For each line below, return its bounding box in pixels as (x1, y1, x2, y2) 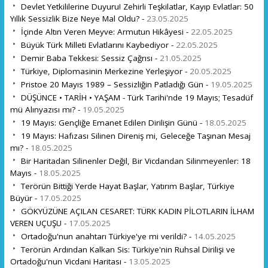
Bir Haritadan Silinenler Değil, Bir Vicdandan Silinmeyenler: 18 (18, 155, 251, 166)
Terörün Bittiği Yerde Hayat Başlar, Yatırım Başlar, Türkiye (18, 180, 234, 191)
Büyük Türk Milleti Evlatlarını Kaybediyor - (18, 39, 176, 50)
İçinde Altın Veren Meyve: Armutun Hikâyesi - (18, 26, 191, 37)
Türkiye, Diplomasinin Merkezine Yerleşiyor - (18, 65, 190, 77)
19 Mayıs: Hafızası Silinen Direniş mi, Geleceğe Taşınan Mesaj (18, 130, 251, 141)
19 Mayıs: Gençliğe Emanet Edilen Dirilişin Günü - (18, 117, 205, 128)
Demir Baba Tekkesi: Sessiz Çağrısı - (18, 52, 160, 63)
